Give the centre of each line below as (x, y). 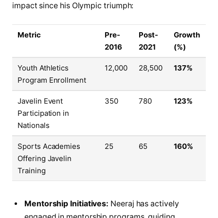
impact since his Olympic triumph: (73, 6)
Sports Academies (49, 146)
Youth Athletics (43, 68)
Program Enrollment (52, 80)
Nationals (34, 125)
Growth (187, 35)
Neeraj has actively (144, 203)
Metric (29, 35)
